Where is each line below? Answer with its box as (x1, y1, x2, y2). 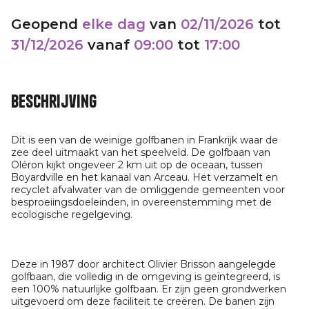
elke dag (82, 16, 146, 32)
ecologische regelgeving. (11, 208, 132, 221)
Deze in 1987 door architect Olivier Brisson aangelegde (11, 258, 276, 270)
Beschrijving (11, 90, 97, 112)
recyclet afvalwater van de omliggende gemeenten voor (11, 183, 285, 196)
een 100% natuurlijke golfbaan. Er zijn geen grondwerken (11, 283, 286, 295)
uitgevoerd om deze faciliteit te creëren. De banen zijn (11, 295, 275, 308)
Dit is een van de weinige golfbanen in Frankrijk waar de (11, 134, 278, 146)
